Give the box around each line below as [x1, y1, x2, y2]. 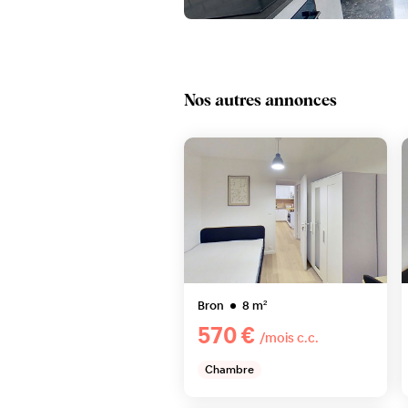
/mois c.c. [260, 330, 319, 346]
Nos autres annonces [184, 93, 337, 109]
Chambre [205, 362, 254, 377]
